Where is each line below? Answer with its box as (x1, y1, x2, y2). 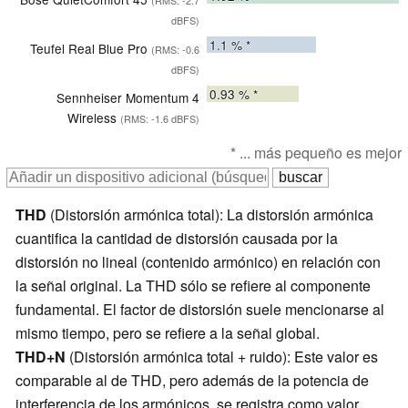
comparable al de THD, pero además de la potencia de (15, 370, 369, 392)
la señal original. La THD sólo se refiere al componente (15, 275, 371, 297)
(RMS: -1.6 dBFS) (120, 112, 199, 127)
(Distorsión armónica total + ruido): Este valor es (66, 346, 378, 368)
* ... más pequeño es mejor (230, 142, 402, 164)
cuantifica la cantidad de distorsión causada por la (15, 228, 338, 250)
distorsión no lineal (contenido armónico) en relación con (15, 251, 381, 273)
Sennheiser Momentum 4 (56, 88, 199, 107)
